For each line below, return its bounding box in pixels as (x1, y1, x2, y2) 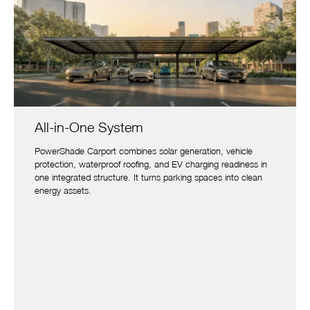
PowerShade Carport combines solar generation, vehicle (35, 145, 253, 157)
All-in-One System (35, 119, 143, 136)
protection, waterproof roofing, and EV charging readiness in (35, 158, 267, 170)
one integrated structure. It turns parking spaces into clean (35, 172, 262, 183)
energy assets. (35, 185, 91, 197)
